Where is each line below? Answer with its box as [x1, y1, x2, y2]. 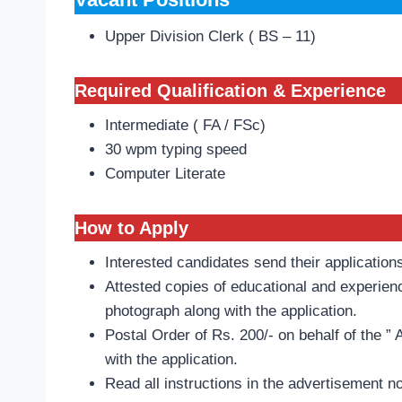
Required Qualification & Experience [74, 81, 386, 101]
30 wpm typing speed [105, 141, 247, 159]
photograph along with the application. [105, 302, 357, 320]
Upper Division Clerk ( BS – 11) [105, 28, 316, 46]
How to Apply [74, 218, 188, 239]
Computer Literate [105, 165, 225, 183]
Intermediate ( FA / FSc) [105, 117, 266, 135]
